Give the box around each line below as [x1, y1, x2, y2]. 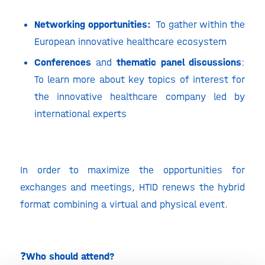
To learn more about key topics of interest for [34, 73, 245, 85]
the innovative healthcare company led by [34, 90, 245, 102]
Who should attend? [25, 250, 114, 262]
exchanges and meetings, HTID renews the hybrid [20, 181, 245, 193]
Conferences [34, 56, 96, 68]
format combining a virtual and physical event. [20, 198, 228, 211]
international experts [34, 107, 127, 119]
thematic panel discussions [111, 56, 242, 68]
